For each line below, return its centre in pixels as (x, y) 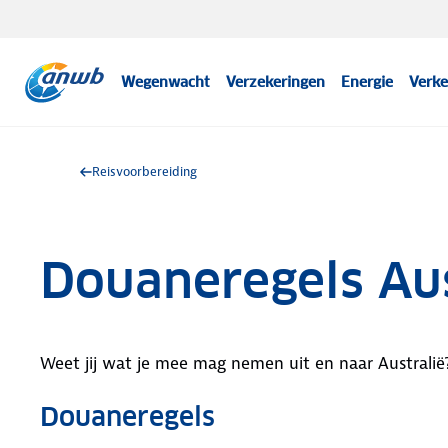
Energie (367, 82)
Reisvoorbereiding (144, 171)
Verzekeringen (276, 82)
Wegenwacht (166, 82)
